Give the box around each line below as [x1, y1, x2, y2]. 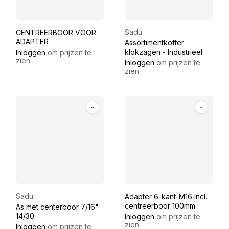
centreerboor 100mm [125, 201, 195, 211]
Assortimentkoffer [125, 38, 184, 48]
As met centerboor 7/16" [16, 202, 99, 212]
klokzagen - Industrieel [125, 48, 202, 57]
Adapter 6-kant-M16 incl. [125, 192, 207, 201]
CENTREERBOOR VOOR [16, 28, 96, 37]
